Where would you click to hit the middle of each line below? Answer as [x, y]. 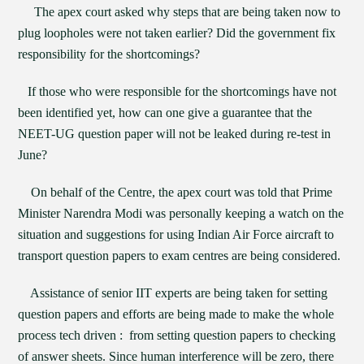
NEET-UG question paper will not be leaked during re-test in [175, 134]
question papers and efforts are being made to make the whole [176, 314]
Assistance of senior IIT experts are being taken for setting [173, 293]
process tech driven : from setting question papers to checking [177, 335]
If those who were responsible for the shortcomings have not [178, 91]
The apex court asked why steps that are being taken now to [180, 12]
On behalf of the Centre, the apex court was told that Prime [175, 192]
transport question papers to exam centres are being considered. [180, 256]
